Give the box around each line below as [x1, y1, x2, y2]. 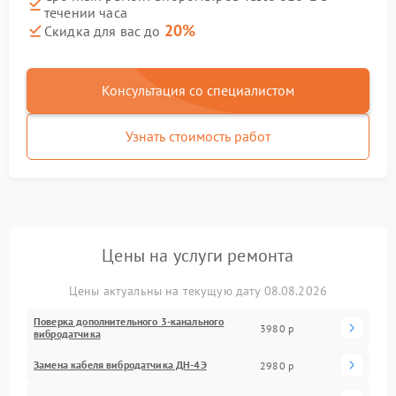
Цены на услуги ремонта [102, 244, 294, 267]
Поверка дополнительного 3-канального [34, 315, 225, 328]
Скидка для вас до [44, 22, 164, 40]
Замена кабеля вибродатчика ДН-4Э [34, 358, 207, 371]
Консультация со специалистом [102, 81, 294, 99]
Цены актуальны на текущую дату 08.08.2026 [68, 283, 328, 299]
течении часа [44, 4, 127, 21]
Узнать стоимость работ [126, 127, 270, 145]
